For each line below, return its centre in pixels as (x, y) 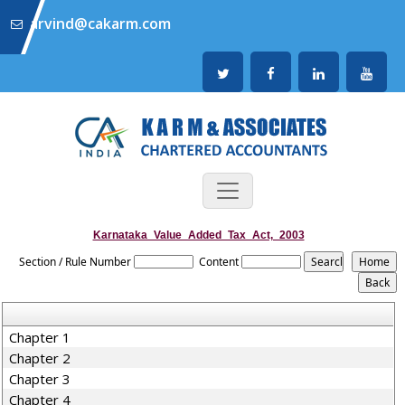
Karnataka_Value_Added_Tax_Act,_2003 (198, 235)
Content (219, 262)
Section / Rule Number (75, 262)
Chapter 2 (40, 358)
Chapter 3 (40, 379)
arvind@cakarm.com (100, 24)
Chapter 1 (40, 337)
